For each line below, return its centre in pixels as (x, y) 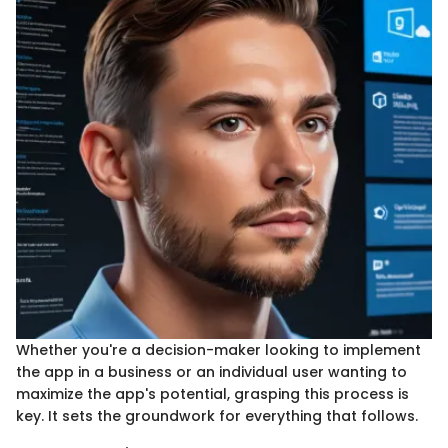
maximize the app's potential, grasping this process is (212, 393)
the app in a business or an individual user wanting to (211, 371)
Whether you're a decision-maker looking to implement (218, 349)
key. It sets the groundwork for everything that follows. (217, 415)
